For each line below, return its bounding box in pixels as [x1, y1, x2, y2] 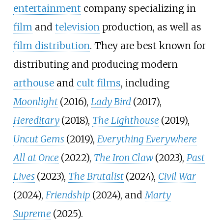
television [55, 21, 100, 33]
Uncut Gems [13, 133, 64, 145]
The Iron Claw [93, 152, 153, 164]
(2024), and [92, 189, 145, 201]
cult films [76, 77, 121, 89]
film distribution [13, 40, 90, 52]
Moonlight [13, 96, 58, 108]
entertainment [13, 2, 81, 15]
